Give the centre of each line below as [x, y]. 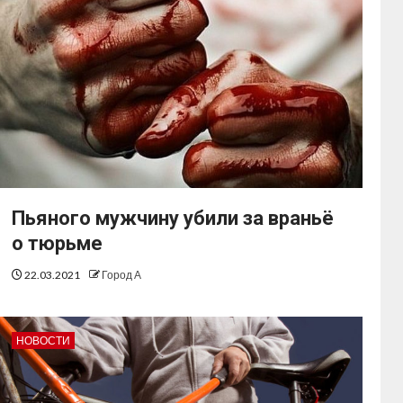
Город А [122, 275]
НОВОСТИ [44, 341]
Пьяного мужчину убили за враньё [173, 219]
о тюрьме [58, 244]
